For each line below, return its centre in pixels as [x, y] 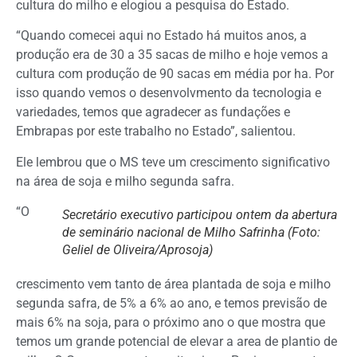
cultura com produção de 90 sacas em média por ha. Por [175, 74]
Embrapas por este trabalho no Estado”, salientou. [156, 131]
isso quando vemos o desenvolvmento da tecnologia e [169, 93]
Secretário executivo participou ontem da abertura [200, 214]
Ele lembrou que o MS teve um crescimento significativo [173, 162]
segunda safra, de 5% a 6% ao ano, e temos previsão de [171, 303]
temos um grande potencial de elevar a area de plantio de [177, 341]
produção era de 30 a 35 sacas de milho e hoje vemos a [172, 55]
